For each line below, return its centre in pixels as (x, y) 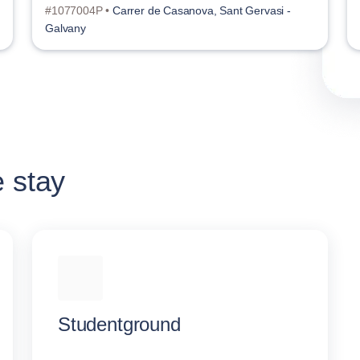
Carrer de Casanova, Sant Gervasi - (201, 10)
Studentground (119, 324)
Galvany (65, 28)
